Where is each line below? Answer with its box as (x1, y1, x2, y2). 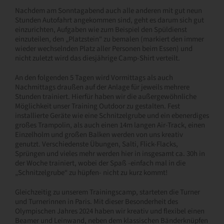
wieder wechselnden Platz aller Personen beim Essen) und (15, 43, 192, 54)
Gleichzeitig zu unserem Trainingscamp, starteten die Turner (15, 187, 200, 198)
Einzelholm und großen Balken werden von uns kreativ (15, 129, 183, 140)
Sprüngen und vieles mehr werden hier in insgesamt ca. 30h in (15, 148, 205, 159)
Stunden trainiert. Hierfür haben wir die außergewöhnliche (15, 91, 196, 102)
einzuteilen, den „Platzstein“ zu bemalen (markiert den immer (15, 34, 204, 45)
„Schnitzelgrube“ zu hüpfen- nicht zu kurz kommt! (15, 167, 167, 178)
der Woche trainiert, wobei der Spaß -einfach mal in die (15, 158, 185, 169)
